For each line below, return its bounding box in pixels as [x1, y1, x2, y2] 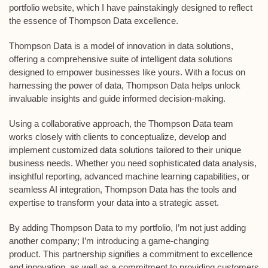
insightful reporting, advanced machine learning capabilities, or [9, 171, 249, 181]
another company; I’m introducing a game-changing [9, 236, 209, 246]
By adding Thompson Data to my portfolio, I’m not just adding [9, 223, 246, 233]
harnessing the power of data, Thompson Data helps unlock [9, 80, 240, 90]
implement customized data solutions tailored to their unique [9, 145, 241, 155]
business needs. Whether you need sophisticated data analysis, [9, 158, 257, 168]
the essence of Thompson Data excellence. [9, 16, 178, 26]
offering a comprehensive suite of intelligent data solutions [9, 54, 233, 64]
